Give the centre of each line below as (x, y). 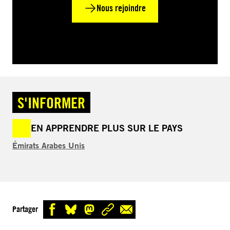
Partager (25, 209)
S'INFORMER (51, 102)
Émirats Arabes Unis (49, 145)
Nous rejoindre (121, 8)
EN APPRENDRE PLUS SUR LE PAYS (107, 128)
